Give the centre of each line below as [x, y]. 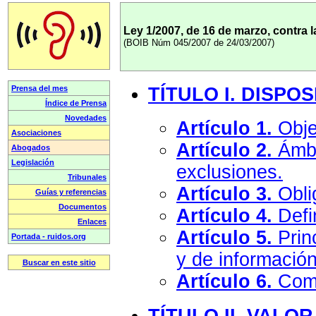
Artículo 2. [224, 151]
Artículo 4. [224, 216]
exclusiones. [230, 172]
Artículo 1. [224, 129]
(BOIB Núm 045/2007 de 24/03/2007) [199, 43]
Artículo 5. [224, 238]
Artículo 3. [224, 194]
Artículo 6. [224, 282]
